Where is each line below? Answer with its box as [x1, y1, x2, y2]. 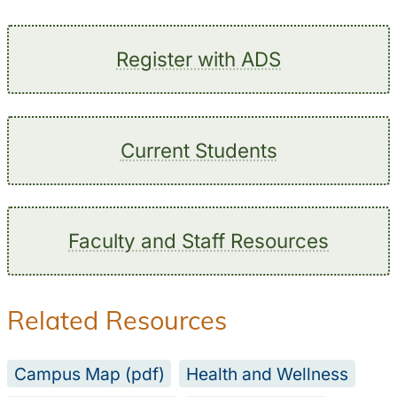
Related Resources [7, 303, 227, 336]
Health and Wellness [185, 362, 348, 385]
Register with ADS [116, 47, 281, 72]
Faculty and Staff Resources [68, 229, 329, 253]
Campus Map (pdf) [13, 362, 165, 385]
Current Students [120, 137, 277, 162]
